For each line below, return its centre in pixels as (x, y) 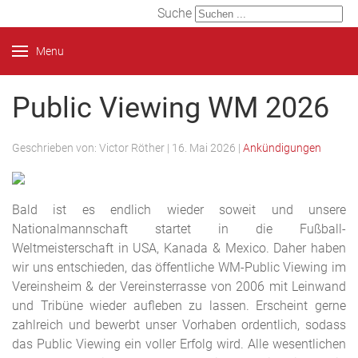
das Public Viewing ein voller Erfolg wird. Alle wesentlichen (179, 344)
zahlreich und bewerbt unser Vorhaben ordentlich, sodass (179, 325)
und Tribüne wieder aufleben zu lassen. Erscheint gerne (179, 306)
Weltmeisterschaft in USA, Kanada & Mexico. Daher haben (179, 248)
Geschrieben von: (56, 148)
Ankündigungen (282, 148)
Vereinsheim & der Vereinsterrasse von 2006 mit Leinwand (179, 286)
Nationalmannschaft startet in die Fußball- (179, 229)
